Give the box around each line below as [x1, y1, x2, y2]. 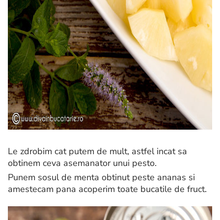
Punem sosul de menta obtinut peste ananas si [8, 171, 195, 184]
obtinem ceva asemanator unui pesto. [8, 157, 157, 169]
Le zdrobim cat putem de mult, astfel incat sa [8, 145, 187, 158]
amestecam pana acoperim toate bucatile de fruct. [8, 183, 207, 195]
